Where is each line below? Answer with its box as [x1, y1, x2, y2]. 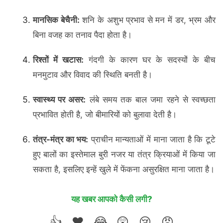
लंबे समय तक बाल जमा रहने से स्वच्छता [86, 95, 216, 105]
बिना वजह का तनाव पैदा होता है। [33, 29, 132, 40]
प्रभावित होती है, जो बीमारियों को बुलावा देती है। [33, 110, 177, 120]
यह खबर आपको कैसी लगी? [71, 194, 152, 205]
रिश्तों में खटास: [33, 54, 84, 65]
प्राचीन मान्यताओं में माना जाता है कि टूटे [88, 134, 216, 145]
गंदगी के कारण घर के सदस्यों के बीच [84, 54, 216, 65]
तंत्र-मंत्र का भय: [33, 134, 89, 145]
